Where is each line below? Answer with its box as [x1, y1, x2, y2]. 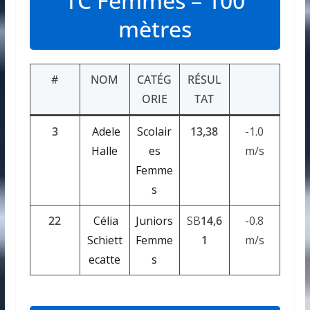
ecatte [89, 251, 121, 267]
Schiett [86, 232, 122, 248]
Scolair [137, 123, 172, 139]
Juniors [136, 212, 174, 228]
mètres [118, 13, 192, 44]
